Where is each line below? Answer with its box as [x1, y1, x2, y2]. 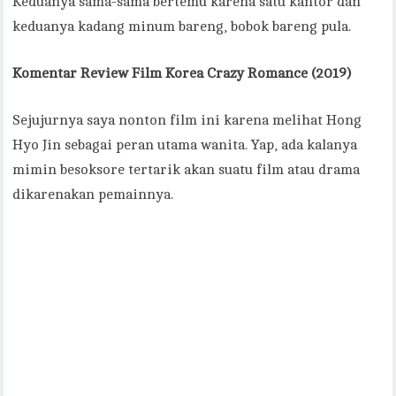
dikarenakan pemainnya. [12, 187, 174, 203]
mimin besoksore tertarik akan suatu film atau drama [12, 162, 361, 179]
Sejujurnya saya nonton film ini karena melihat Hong [12, 112, 362, 129]
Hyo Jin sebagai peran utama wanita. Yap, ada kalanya [12, 137, 358, 154]
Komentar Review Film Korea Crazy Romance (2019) [12, 65, 352, 82]
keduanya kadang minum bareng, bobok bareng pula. [12, 19, 352, 35]
